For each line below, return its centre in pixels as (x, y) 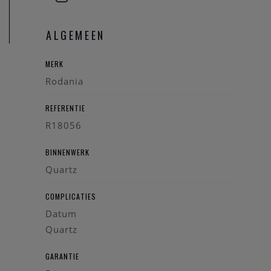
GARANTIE (62, 256)
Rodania (64, 81)
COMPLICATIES (71, 197)
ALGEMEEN (76, 35)
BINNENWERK (67, 152)
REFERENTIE (65, 108)
